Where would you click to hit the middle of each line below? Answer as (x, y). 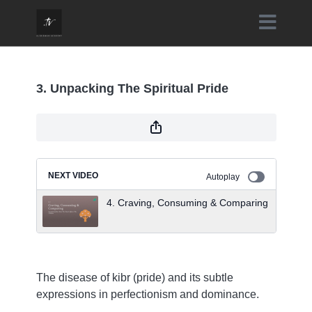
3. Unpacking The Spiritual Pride (132, 88)
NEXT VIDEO (73, 175)
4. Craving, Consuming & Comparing (187, 203)
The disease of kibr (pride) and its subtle (134, 278)
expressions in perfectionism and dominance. (147, 294)
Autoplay (223, 177)
